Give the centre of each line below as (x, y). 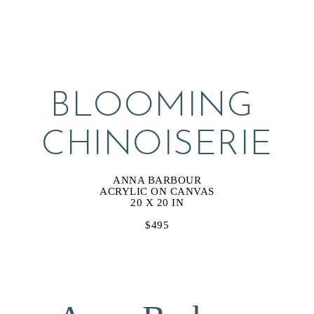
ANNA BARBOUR (157, 180)
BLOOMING (152, 107)
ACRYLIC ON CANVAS (157, 192)
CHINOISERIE (157, 146)
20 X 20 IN (157, 203)
